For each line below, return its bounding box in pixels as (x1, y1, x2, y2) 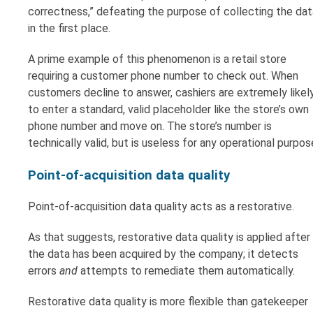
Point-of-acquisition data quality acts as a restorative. (28, 199, 294, 213)
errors (28, 263, 59, 277)
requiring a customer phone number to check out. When (28, 69, 298, 83)
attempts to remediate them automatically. (78, 263, 295, 277)
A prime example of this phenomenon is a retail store (28, 52, 286, 66)
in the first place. (28, 22, 110, 36)
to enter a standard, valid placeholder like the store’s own (28, 103, 309, 117)
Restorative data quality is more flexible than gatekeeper (28, 294, 308, 308)
